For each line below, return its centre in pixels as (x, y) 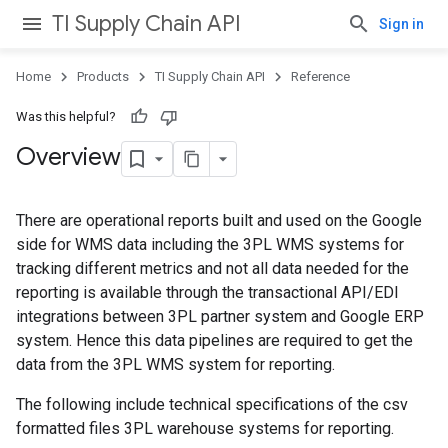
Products (103, 76)
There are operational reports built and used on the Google (219, 220)
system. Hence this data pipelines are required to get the (214, 340)
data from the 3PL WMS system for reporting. (175, 364)
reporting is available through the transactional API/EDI (207, 292)
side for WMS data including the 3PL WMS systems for (210, 244)
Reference (320, 76)
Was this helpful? (66, 116)
